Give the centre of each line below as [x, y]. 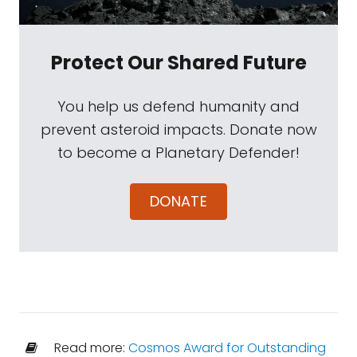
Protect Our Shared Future [178, 63]
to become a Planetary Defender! [178, 153]
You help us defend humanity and [178, 106]
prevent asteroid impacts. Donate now [178, 129]
